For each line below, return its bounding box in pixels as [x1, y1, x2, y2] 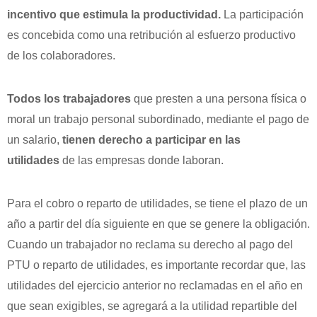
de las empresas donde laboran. [59, 154, 224, 166]
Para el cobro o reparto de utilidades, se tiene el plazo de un [7, 197, 308, 209]
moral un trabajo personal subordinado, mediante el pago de [7, 113, 309, 125]
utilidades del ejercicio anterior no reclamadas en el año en [7, 279, 303, 292]
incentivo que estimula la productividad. [7, 8, 221, 21]
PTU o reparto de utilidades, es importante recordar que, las [7, 258, 306, 271]
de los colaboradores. [7, 49, 115, 62]
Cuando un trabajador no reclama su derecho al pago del [7, 238, 293, 250]
